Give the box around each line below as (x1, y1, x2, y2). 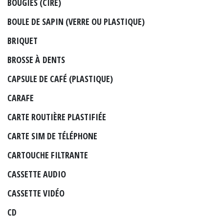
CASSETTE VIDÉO (7, 187, 65, 199)
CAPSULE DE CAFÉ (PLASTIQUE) (7, 72, 113, 85)
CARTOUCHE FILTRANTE (7, 149, 88, 161)
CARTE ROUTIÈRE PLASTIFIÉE (7, 110, 106, 123)
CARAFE (7, 91, 34, 104)
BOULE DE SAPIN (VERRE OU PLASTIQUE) (7, 15, 145, 27)
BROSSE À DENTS (7, 53, 65, 66)
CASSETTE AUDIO (7, 168, 66, 180)
